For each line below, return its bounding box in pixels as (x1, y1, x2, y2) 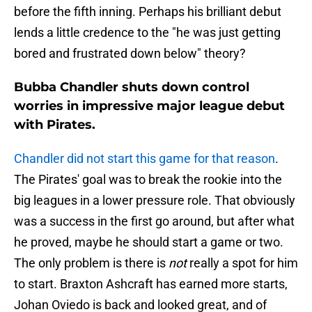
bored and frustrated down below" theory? (14, 46, 246, 61)
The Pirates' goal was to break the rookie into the (14, 172, 282, 187)
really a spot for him (187, 256, 298, 271)
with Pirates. (14, 117, 95, 133)
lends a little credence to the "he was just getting (14, 25, 281, 40)
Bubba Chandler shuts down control (14, 79, 249, 95)
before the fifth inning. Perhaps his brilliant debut (14, 4, 281, 19)
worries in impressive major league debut (14, 98, 285, 114)
